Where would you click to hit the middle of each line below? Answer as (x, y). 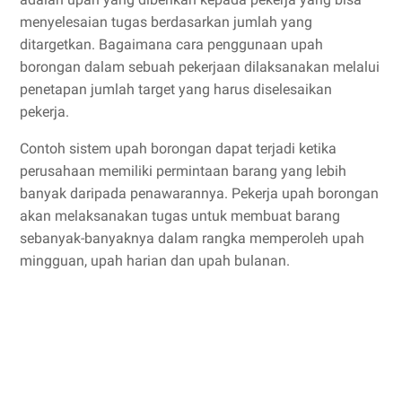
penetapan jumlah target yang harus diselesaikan (176, 90)
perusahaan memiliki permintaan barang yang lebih (183, 171)
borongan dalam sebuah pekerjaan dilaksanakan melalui (200, 67)
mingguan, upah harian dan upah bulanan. (155, 261)
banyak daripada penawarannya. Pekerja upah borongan (199, 194)
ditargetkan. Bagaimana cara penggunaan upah (171, 45)
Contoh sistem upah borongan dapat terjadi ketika (178, 149)
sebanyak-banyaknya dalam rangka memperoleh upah (192, 239)
